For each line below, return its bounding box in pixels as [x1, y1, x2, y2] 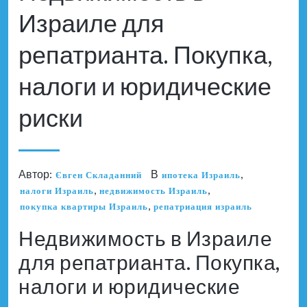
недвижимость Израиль [99, 184, 208, 196]
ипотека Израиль [162, 169, 241, 180]
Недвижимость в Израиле [19, 225, 272, 250]
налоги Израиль [20, 184, 94, 196]
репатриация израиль [153, 200, 252, 212]
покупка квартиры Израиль [20, 200, 148, 212]
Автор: [19, 167, 54, 180]
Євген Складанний [56, 169, 142, 180]
